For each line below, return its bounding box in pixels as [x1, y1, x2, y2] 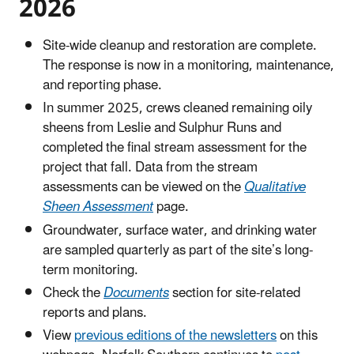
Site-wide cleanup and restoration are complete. [43, 32, 317, 61]
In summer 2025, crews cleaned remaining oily [43, 94, 312, 123]
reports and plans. [43, 298, 147, 327]
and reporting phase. [43, 71, 162, 100]
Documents [104, 278, 169, 307]
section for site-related [169, 278, 300, 307]
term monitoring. [43, 255, 138, 284]
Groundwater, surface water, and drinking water [43, 216, 317, 245]
